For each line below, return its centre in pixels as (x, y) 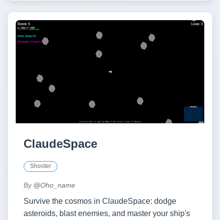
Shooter (41, 166)
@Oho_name (54, 185)
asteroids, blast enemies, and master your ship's (107, 214)
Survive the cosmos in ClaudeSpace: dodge (100, 201)
